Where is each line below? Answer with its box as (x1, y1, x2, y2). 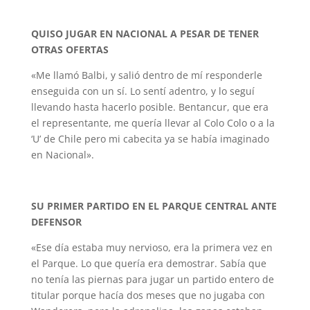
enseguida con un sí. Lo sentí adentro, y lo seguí (30, 84, 255, 98)
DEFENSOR (30, 215, 82, 228)
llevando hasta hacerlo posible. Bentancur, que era (30, 100, 268, 113)
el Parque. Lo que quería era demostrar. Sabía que (30, 257, 266, 270)
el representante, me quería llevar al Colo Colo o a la (30, 116, 275, 129)
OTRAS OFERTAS (30, 43, 109, 56)
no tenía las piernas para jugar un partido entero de (30, 273, 274, 286)
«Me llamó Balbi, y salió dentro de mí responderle (30, 69, 262, 82)
